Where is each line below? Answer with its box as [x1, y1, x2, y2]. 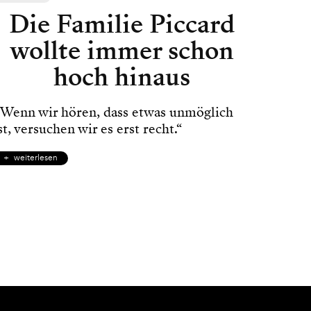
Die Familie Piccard [8, 6, 235, 42]
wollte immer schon [9, 33, 234, 68]
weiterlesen [13, 153, 58, 163]
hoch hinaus [53, 59, 190, 94]
